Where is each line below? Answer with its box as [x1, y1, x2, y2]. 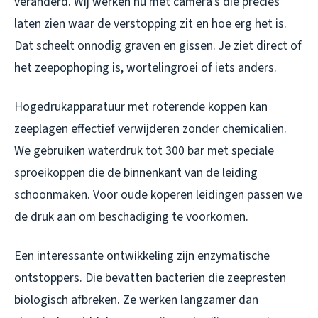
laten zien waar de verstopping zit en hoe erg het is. [14, 14, 287, 33]
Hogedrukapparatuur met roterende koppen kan [14, 97, 268, 116]
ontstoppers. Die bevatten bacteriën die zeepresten [14, 268, 286, 287]
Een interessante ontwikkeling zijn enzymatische [14, 246, 270, 265]
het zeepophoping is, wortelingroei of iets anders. [14, 58, 277, 77]
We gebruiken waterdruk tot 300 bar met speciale [14, 141, 274, 160]
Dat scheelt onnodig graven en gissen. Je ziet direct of [14, 36, 302, 55]
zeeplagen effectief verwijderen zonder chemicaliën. [14, 119, 287, 138]
